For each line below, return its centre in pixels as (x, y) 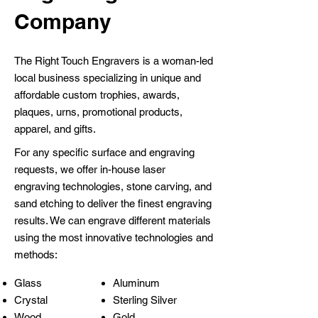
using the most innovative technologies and (114, 237)
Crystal (31, 300)
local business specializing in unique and (108, 78)
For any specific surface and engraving (104, 152)
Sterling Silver (145, 300)
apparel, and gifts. (56, 129)
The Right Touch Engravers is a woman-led (114, 61)
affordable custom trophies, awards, (97, 95)
